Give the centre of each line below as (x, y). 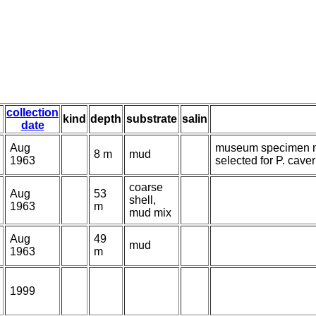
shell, (142, 200)
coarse (146, 188)
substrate (152, 119)
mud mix (150, 213)
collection (32, 113)
